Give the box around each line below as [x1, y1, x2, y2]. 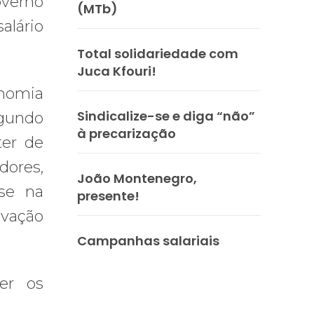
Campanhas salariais [77, 231, 219, 250]
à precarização [77, 124, 176, 142]
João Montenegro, [77, 169, 197, 187]
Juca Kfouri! [77, 62, 156, 80]
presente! [77, 186, 139, 205]
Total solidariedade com [77, 44, 238, 62]
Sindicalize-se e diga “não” [77, 107, 255, 125]
